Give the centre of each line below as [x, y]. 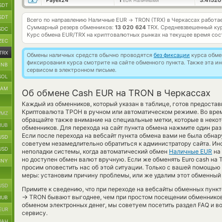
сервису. [35, 213]
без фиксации [172, 55]
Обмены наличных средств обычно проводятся [90, 55]
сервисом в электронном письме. [72, 70]
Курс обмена [44, 35]
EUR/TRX [74, 35]
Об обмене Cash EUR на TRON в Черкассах [116, 93]
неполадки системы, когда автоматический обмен [95, 151]
